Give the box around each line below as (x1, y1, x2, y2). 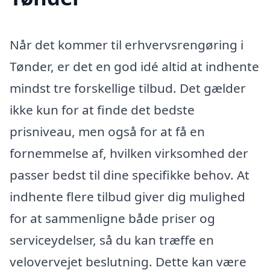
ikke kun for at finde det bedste (10, 101, 195, 119)
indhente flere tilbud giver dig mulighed (10, 188, 245, 206)
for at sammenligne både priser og (10, 210, 215, 227)
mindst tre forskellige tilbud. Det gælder (10, 80, 246, 97)
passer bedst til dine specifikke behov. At (10, 166, 250, 184)
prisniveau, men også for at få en (10, 123, 205, 140)
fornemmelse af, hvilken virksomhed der (10, 145, 248, 162)
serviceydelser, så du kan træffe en (10, 231, 214, 249)
